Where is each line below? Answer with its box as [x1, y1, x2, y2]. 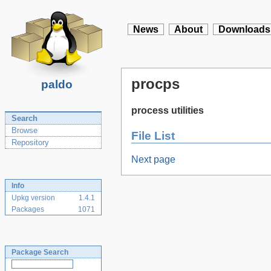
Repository [11, 138, 49, 147]
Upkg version [11, 194, 55, 202]
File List [131, 129, 175, 142]
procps [131, 76, 180, 92]
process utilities [131, 105, 204, 116]
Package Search [11, 248, 68, 256]
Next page [131, 154, 175, 165]
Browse [11, 126, 38, 135]
